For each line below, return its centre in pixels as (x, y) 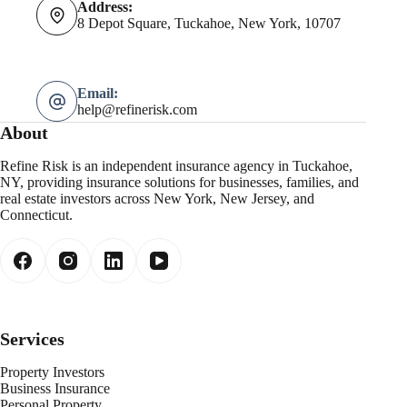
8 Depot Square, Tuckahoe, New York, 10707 (209, 23)
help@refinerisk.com (137, 109)
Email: (98, 93)
